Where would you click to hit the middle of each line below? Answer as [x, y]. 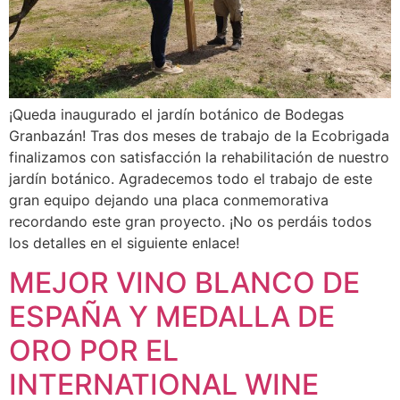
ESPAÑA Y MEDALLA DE [172, 316]
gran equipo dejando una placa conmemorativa [169, 200]
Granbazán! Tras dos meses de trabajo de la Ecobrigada [199, 135]
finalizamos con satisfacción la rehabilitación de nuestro [199, 157]
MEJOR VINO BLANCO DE [184, 282]
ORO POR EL [94, 350]
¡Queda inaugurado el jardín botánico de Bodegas [176, 114]
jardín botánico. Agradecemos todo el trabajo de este [191, 178]
